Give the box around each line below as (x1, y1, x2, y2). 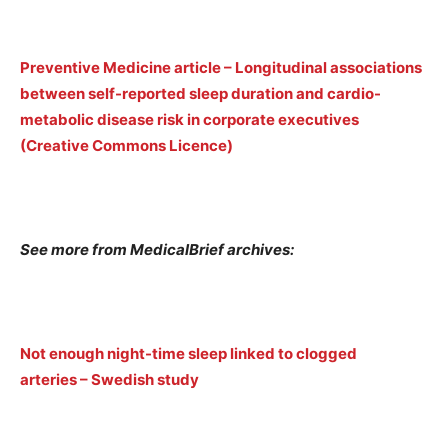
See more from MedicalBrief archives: (20, 240, 294, 260)
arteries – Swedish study (20, 370, 199, 390)
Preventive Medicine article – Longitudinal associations (20, 58, 422, 78)
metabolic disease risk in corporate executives (20, 110, 359, 130)
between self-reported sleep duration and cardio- (20, 84, 381, 104)
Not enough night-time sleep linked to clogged (20, 344, 357, 364)
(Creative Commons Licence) (20, 136, 233, 156)
